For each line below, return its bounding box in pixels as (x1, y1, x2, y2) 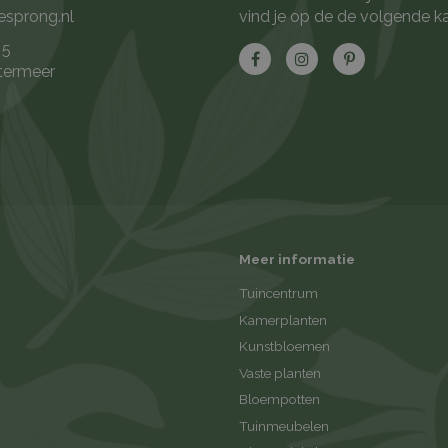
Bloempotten (239, 391, 320, 408)
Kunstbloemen (239, 338, 330, 355)
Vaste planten (239, 364, 321, 381)
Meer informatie (239, 251, 355, 268)
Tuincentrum (239, 285, 318, 302)
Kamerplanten (239, 311, 327, 328)
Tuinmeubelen (239, 417, 329, 434)
